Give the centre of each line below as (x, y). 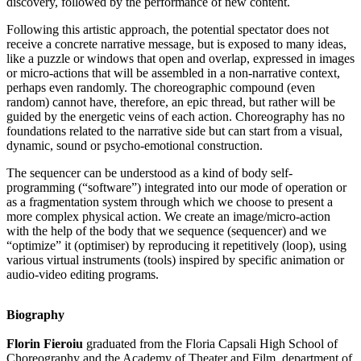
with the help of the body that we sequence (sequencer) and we (166, 230)
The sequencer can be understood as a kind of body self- (149, 172)
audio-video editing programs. (83, 274)
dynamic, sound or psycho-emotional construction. (135, 145)
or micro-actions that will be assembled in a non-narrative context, (173, 73)
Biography (35, 314)
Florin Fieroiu (45, 343)
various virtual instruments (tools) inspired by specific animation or (175, 259)
